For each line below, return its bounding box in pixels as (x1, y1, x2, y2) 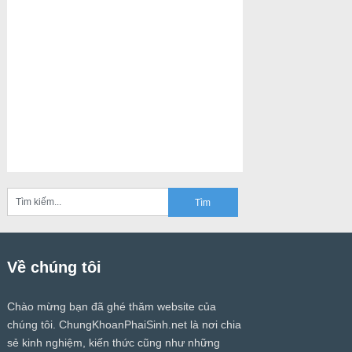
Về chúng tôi (6, 258, 101, 277)
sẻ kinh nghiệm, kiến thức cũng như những (6, 336, 220, 350)
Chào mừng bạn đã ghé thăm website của (6, 300, 216, 313)
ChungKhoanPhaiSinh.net (58, 318, 187, 332)
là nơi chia (186, 318, 241, 332)
